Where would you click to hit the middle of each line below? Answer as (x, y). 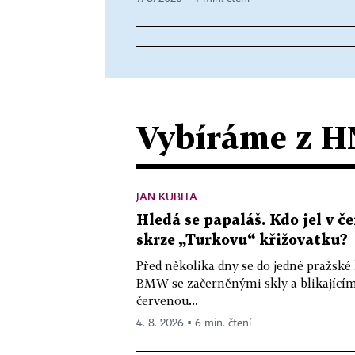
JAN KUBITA (167, 196)
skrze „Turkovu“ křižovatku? (242, 240)
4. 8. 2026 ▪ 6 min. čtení (194, 323)
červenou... (167, 300)
